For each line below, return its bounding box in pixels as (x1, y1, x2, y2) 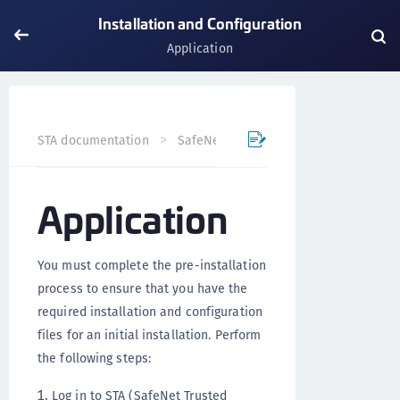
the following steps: (37, 349, 151, 367)
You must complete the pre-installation (37, 256, 266, 274)
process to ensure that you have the (37, 279, 248, 297)
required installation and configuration (37, 303, 262, 321)
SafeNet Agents (177, 131, 268, 149)
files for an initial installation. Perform (37, 326, 262, 344)
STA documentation (37, 131, 149, 149)
